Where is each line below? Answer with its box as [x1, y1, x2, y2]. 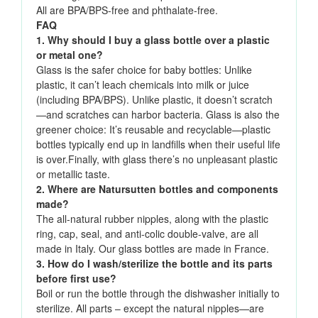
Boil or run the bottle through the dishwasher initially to [36, 286, 280, 301]
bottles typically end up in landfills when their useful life [36, 137, 280, 152]
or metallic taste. [36, 167, 110, 182]
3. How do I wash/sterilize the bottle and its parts [36, 256, 273, 271]
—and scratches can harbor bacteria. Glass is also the [36, 107, 280, 122]
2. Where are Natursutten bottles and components [36, 182, 278, 197]
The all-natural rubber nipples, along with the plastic [36, 212, 268, 226]
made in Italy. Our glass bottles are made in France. [36, 241, 269, 256]
